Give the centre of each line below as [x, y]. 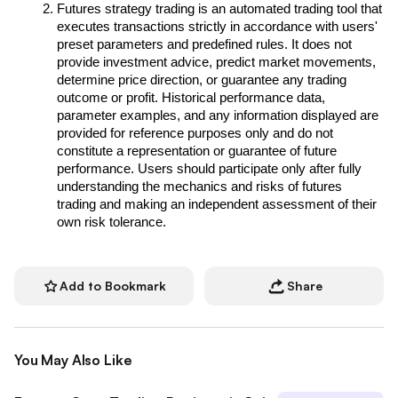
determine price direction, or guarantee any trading [202, 80]
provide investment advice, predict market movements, [216, 63]
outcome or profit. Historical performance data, [191, 98]
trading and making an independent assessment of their [217, 205]
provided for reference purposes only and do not [195, 134]
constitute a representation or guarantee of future [197, 151]
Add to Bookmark [113, 286]
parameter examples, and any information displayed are [218, 116]
